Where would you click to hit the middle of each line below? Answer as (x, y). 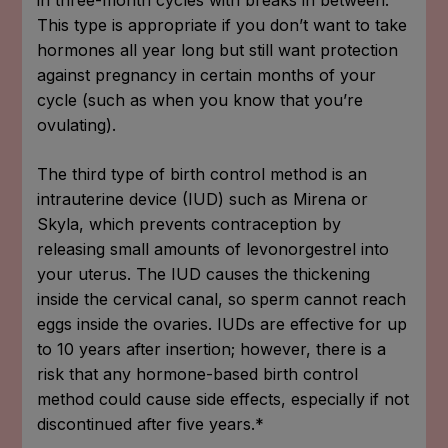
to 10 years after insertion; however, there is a (212, 348)
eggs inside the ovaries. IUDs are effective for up (222, 323)
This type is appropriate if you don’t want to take (222, 24)
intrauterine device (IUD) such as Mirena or (203, 198)
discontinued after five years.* (151, 423)
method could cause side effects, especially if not (223, 398)
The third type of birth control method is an (202, 173)
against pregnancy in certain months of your (207, 74)
